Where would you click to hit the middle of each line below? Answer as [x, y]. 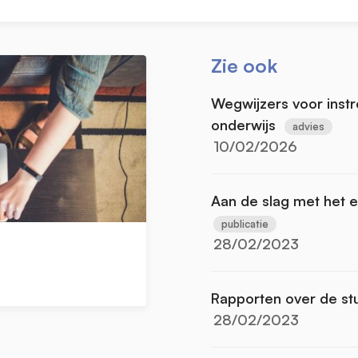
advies [308, 126]
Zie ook [244, 65]
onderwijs [243, 124]
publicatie [245, 223]
